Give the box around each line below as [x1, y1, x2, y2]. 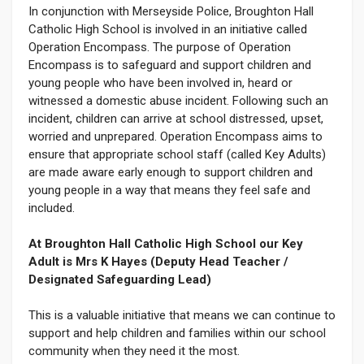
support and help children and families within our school [28, 326, 326, 340]
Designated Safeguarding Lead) [28, 272, 211, 287]
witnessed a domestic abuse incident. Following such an [28, 93, 328, 108]
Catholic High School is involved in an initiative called [28, 22, 307, 37]
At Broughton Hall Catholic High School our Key [28, 236, 303, 251]
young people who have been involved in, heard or [28, 76, 292, 90]
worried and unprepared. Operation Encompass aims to [28, 129, 323, 144]
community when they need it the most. [28, 344, 240, 358]
